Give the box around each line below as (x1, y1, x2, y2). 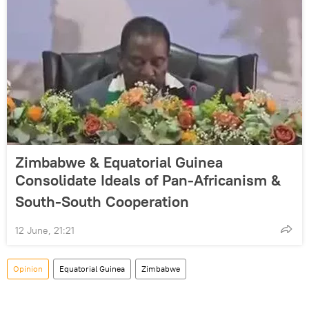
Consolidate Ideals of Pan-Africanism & (15, 170, 281, 190)
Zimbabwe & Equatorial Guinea (15, 152, 223, 172)
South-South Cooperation (15, 192, 189, 212)
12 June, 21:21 (15, 224, 74, 237)
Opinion (13, 263, 43, 275)
